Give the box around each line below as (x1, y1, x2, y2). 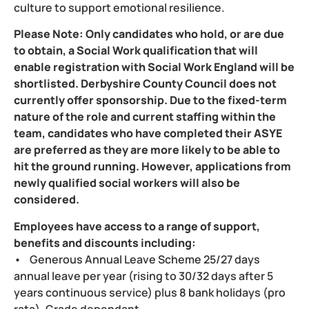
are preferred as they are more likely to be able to (14, 142, 280, 158)
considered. (14, 192, 79, 208)
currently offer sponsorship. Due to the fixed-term (14, 92, 287, 108)
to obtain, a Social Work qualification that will (14, 43, 258, 59)
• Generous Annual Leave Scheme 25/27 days (14, 251, 260, 267)
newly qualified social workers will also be (14, 175, 240, 191)
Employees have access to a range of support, (14, 218, 260, 234)
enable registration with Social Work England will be (14, 59, 295, 75)
